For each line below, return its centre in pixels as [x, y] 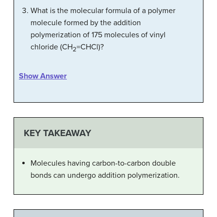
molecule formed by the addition [86, 23]
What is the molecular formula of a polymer [103, 11]
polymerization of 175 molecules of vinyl [98, 35]
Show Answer [43, 76]
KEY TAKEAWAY [57, 133]
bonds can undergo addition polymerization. [105, 175]
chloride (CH [52, 47]
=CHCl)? [90, 47]
